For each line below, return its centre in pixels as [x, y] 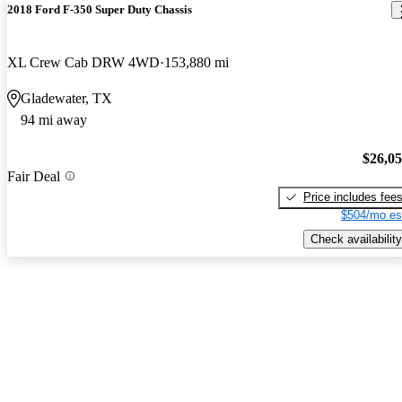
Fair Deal [34, 176]
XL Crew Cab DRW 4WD [83, 63]
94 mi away [54, 120]
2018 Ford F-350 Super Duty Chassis [100, 10]
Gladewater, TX [66, 99]
